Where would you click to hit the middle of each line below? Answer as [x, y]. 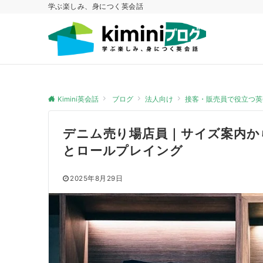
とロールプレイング [123, 150]
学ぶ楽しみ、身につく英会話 [96, 6]
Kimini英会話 [78, 99]
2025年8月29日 [97, 178]
